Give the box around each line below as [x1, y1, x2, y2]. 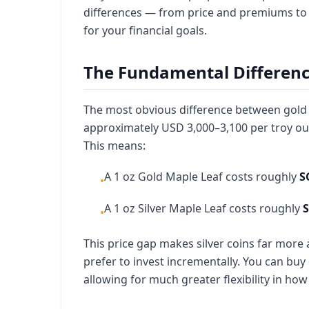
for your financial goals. [83, 23, 207, 38]
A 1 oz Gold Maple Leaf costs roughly [104, 169, 299, 184]
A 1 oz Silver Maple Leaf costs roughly [104, 201, 303, 216]
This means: [83, 138, 146, 153]
